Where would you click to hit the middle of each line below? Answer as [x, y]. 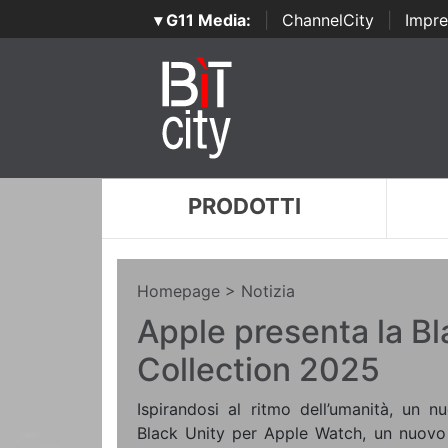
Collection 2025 [258, 369]
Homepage [178, 291]
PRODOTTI [244, 206]
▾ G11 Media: [202, 20]
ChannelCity [327, 20]
